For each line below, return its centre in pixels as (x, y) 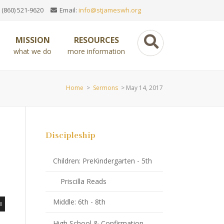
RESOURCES (96, 40)
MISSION (32, 40)
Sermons (105, 88)
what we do (32, 51)
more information (96, 51)
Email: (68, 10)
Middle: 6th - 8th (79, 202)
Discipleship (70, 135)
